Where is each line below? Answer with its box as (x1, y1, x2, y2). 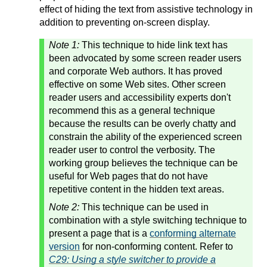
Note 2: (49, 201, 82, 212)
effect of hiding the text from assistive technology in (39, 4, 253, 14)
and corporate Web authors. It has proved (49, 66, 222, 76)
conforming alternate (150, 228, 236, 238)
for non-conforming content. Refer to (80, 241, 233, 252)
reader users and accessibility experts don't (49, 92, 231, 103)
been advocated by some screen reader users (49, 52, 241, 63)
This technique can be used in (82, 201, 209, 212)
